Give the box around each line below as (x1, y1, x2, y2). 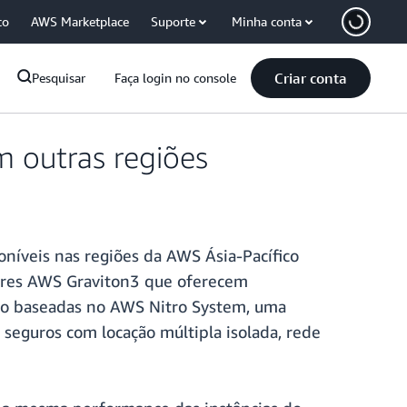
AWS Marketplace (31, 14, 129, 29)
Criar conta (274, 69, 347, 87)
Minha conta (232, 14, 302, 29)
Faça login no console (114, 70, 236, 85)
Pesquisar (32, 70, 85, 85)
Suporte (151, 14, 195, 29)
